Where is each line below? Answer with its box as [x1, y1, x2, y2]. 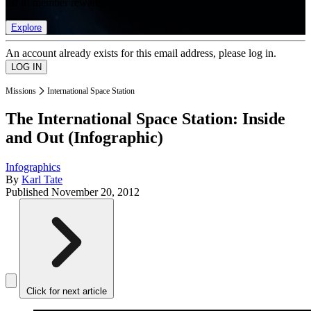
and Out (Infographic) [6, 128, 163, 147]
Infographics [6, 161, 60, 174]
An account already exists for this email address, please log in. [6, 47, 276, 59]
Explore [11, 22, 42, 33]
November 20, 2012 [51, 186, 140, 199]
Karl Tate [22, 174, 62, 186]
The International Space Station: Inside [6, 110, 285, 128]
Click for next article [26, 286, 107, 297]
